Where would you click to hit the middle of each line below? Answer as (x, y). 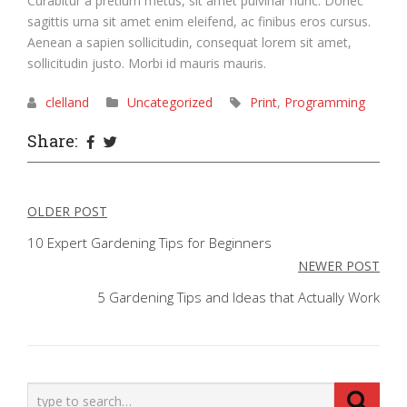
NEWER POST (339, 265)
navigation (88, 247)
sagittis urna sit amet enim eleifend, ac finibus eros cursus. (199, 21)
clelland (67, 102)
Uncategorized (170, 102)
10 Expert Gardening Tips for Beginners (149, 242)
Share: (52, 140)
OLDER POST (67, 211)
